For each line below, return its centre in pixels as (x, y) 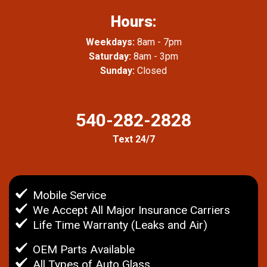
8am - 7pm (158, 42)
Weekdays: (110, 42)
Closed (151, 70)
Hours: (133, 21)
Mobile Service (69, 195)
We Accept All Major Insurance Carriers (131, 210)
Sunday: (117, 70)
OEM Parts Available (84, 249)
